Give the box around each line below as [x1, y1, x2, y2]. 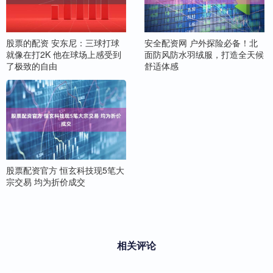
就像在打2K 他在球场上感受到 [6, 48, 121, 60]
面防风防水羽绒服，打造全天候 [144, 48, 264, 60]
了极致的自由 [6, 59, 57, 72]
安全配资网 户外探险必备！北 [144, 36, 258, 49]
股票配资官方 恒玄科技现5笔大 [6, 163, 124, 176]
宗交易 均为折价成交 [6, 175, 85, 188]
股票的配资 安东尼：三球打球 [6, 36, 119, 49]
